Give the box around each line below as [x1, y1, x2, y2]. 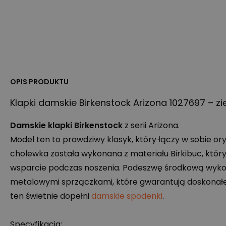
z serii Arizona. [123, 120, 180, 132]
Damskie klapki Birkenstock [10, 120, 123, 132]
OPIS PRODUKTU [10, 77, 69, 87]
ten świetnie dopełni [10, 190, 91, 202]
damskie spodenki [91, 190, 162, 202]
